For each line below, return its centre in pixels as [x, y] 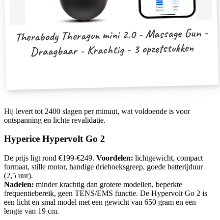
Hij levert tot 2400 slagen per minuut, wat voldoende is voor [97, 111]
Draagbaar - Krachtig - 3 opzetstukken [112, 49]
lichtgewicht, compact [168, 158]
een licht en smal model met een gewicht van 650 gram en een [100, 202]
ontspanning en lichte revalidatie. [55, 120]
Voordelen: [115, 158]
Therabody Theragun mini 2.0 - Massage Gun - [111, 35]
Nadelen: [19, 185]
